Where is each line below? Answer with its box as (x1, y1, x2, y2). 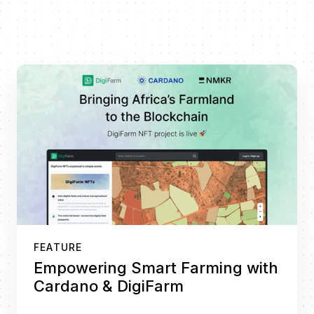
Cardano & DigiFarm (34, 276, 184, 295)
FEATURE (34, 240, 83, 253)
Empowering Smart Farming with (34, 258, 278, 277)
